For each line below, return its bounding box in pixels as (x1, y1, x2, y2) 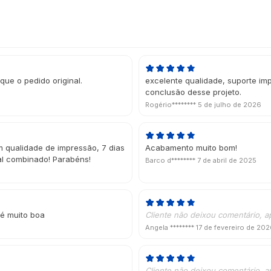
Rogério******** (145, 100, 198, 109)
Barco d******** (145, 156, 197, 165)
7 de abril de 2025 (197, 156, 256, 165)
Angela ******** (145, 223, 196, 232)
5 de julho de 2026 (198, 100, 261, 109)
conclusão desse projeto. (145, 87, 241, 97)
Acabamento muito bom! (145, 143, 237, 153)
